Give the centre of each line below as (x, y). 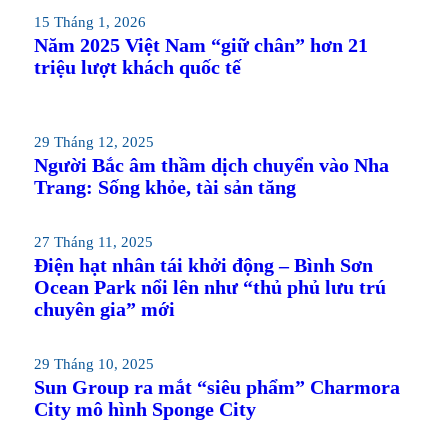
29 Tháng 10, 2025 (93, 363)
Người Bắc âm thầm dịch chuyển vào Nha (211, 164)
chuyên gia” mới (104, 308)
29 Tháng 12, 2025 (93, 141)
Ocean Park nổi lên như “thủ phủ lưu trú (209, 286)
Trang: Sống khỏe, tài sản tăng (164, 186)
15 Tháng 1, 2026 (89, 21)
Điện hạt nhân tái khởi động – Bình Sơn (203, 264)
